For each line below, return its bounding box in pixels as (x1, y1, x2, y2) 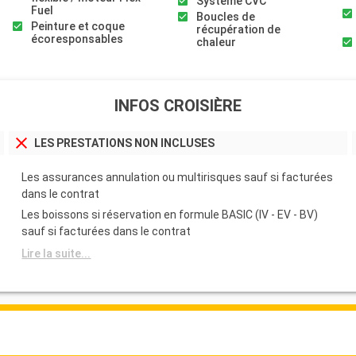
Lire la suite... (21, 246, 91, 260)
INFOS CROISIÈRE (114, 96, 242, 116)
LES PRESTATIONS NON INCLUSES (34, 136, 215, 149)
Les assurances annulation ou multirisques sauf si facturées (21, 170, 334, 184)
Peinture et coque (31, 20, 125, 33)
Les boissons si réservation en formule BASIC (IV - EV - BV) (21, 207, 319, 221)
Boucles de (195, 10, 255, 24)
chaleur (195, 36, 236, 49)
